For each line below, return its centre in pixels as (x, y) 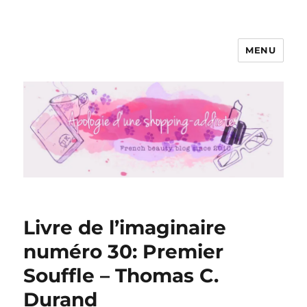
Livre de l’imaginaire (125, 228)
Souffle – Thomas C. (121, 276)
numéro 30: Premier (124, 252)
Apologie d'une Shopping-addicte (164, 60)
